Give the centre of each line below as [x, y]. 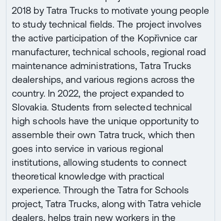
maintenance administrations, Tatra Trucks [102, 65]
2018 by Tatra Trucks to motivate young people [110, 10]
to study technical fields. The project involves [107, 24]
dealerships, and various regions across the [104, 79]
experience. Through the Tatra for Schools [101, 190]
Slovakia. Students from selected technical [102, 107]
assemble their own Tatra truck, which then [104, 134]
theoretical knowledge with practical [88, 176]
